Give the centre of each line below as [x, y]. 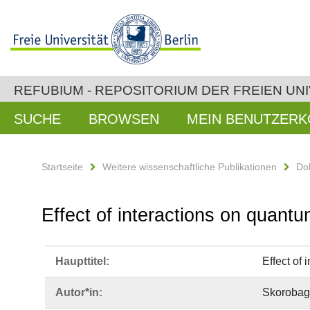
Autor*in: [79, 292]
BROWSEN [124, 119]
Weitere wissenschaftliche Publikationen [190, 167]
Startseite [62, 167]
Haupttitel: [82, 261]
